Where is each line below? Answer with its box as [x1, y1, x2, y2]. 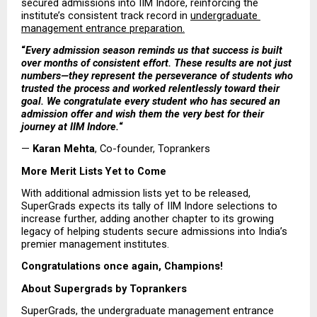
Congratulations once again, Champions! [21, 260, 226, 273]
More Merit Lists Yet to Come [21, 164, 166, 178]
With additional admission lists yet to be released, [21, 187, 250, 200]
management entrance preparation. [21, 21, 185, 35]
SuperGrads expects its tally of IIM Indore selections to [21, 200, 277, 213]
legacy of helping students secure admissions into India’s [21, 225, 287, 238]
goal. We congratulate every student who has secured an [21, 95, 280, 108]
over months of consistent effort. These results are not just [21, 57, 292, 70]
